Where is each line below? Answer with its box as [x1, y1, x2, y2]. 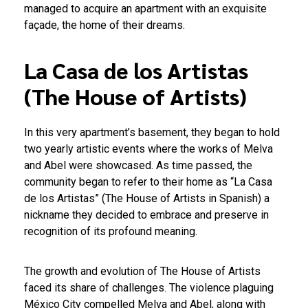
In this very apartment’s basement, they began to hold [24, 126, 280, 140]
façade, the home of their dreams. [24, 19, 185, 32]
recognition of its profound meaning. [24, 225, 197, 239]
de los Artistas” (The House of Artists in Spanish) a [24, 192, 269, 206]
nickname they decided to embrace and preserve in [24, 208, 269, 222]
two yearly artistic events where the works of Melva [24, 142, 273, 156]
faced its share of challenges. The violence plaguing [24, 281, 274, 295]
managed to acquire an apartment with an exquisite [24, 2, 267, 16]
